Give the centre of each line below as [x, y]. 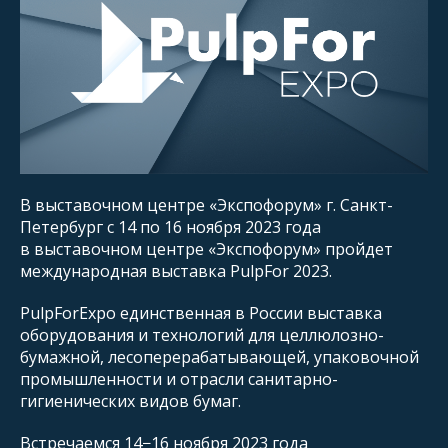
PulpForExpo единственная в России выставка [201, 312]
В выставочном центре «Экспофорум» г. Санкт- [206, 204]
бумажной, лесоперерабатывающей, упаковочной [219, 356]
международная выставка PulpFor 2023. [176, 270]
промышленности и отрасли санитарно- [179, 378]
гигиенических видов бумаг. [130, 400]
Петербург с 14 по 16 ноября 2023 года [170, 226]
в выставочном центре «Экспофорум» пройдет [206, 248]
